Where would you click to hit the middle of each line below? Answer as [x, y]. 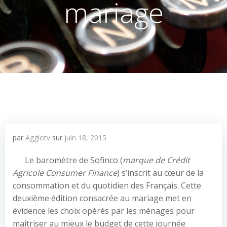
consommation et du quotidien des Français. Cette [107, 185]
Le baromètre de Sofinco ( [74, 160]
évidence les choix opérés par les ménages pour [104, 211]
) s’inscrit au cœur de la [160, 173]
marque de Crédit [156, 160]
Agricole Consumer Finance [65, 173]
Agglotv [38, 138]
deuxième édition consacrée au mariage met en [102, 198]
